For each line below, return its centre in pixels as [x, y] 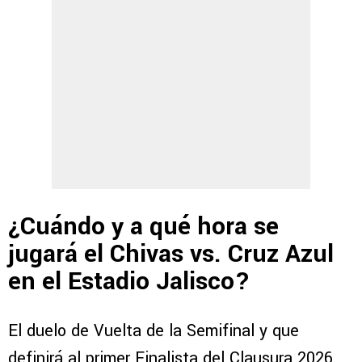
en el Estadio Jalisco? [129, 281]
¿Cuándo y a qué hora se [143, 226]
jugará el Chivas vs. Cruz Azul [171, 254]
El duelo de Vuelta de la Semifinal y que [154, 331]
